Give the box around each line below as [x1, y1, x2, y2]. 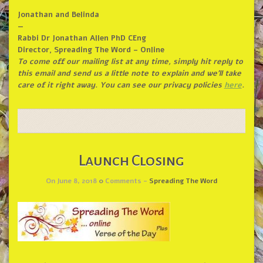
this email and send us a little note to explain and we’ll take [17, 68, 241, 79]
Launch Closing [79, 152, 184, 169]
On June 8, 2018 [46, 176, 99, 186]
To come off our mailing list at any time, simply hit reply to [17, 56, 243, 67]
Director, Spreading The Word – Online [17, 44, 164, 55]
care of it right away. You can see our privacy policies [17, 79, 224, 90]
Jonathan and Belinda [17, 9, 99, 20]
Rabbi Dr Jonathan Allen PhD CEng [17, 32, 146, 43]
